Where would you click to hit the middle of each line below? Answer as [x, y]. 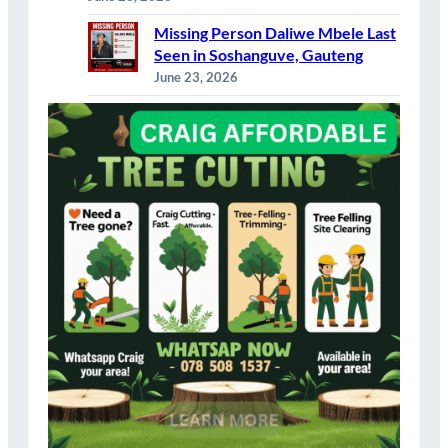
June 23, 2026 [196, 77]
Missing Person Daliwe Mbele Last [275, 33]
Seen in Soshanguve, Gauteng [258, 55]
